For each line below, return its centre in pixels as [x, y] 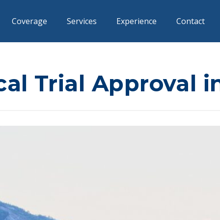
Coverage [30, 21]
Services [82, 21]
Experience [137, 21]
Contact [191, 21]
